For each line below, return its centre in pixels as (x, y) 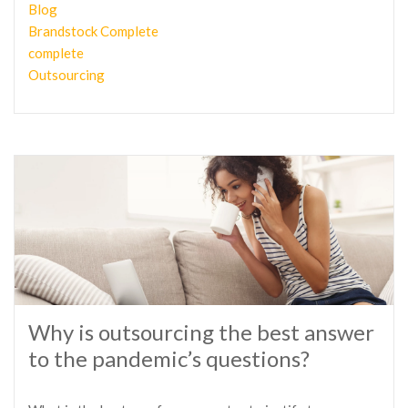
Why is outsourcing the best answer (201, 332)
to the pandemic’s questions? (169, 358)
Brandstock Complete (93, 31)
